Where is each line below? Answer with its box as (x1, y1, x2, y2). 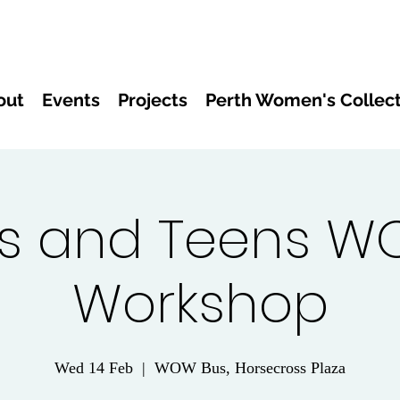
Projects (118, 89, 187, 111)
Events (42, 89, 100, 111)
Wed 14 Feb (54, 359, 133, 377)
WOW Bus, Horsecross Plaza (154, 359, 346, 377)
